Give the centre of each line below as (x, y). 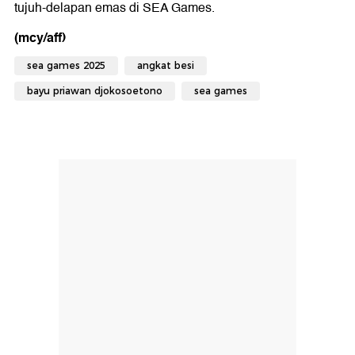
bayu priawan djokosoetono (95, 91)
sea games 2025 (66, 65)
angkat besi (166, 65)
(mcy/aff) (40, 38)
